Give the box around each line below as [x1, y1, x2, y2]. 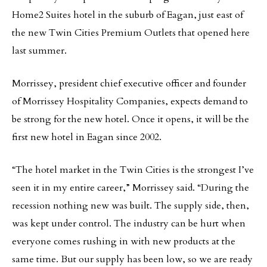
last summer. [12, 44, 67, 57]
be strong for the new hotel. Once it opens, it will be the [12, 113, 249, 126]
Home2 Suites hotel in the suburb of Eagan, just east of [12, 8, 243, 21]
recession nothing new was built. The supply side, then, [12, 199, 249, 212]
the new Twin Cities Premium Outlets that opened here [12, 26, 250, 39]
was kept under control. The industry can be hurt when [12, 217, 246, 230]
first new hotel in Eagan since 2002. [12, 131, 162, 144]
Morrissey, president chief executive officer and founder [12, 77, 246, 90]
